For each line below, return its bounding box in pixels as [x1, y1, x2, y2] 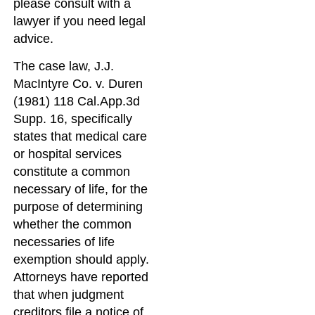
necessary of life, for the [13, 182, 148, 197]
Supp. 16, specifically [13, 112, 133, 127]
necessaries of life [13, 235, 115, 250]
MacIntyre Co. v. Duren [13, 77, 143, 91]
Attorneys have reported [13, 270, 149, 285]
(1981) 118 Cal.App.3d [13, 94, 141, 109]
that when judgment [13, 288, 124, 302]
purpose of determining [13, 200, 143, 214]
